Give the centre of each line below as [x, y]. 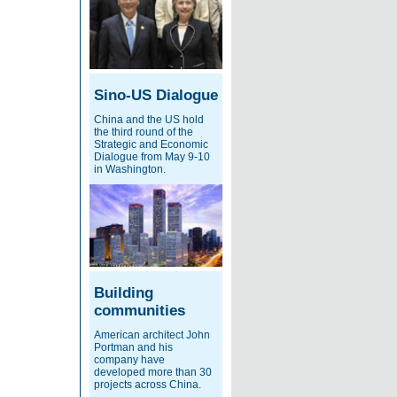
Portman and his [133, 347]
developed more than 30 [153, 372]
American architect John [152, 335]
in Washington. [130, 170]
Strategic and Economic [151, 145]
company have [129, 359]
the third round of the [144, 132]
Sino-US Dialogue [156, 96]
